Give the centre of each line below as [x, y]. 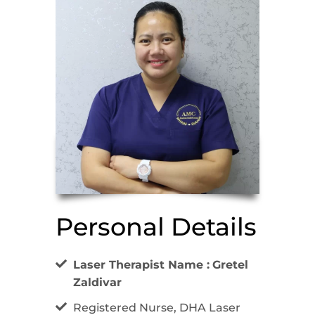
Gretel [230, 265]
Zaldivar [97, 283]
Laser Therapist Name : [141, 265]
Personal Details [156, 227]
